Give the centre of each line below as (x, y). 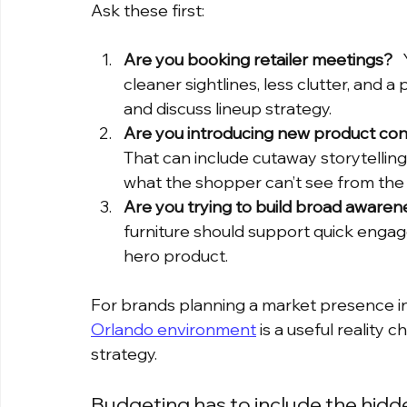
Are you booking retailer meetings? (258, 60)
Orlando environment (174, 330)
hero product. (176, 256)
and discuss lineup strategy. (228, 109)
